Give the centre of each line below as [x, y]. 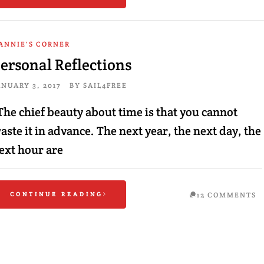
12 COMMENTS [226, 195]
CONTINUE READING [56, 194]
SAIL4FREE [105, 85]
